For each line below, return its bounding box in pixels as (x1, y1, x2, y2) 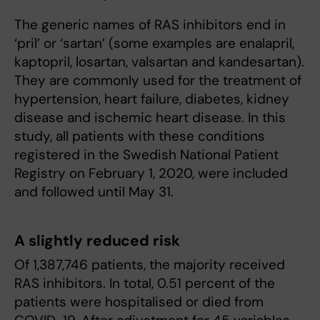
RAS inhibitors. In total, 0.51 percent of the (14, 274, 275, 293)
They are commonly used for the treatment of (14, 71, 301, 90)
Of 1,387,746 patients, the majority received (14, 256, 285, 274)
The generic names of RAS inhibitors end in (14, 16, 286, 34)
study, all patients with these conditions (14, 127, 265, 146)
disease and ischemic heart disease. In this (14, 109, 286, 127)
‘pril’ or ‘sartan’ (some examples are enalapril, (14, 34, 294, 53)
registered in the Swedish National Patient (14, 146, 279, 164)
